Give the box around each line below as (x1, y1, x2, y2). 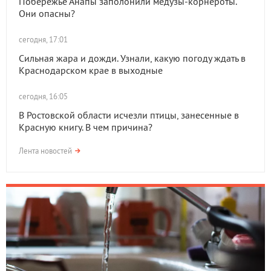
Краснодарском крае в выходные (19, 64, 163, 76)
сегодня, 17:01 (19, 34, 68, 45)
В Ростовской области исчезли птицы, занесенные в (19, 109, 239, 121)
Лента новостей (19, 146, 72, 156)
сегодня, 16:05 (19, 91, 68, 102)
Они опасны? (19, 7, 75, 19)
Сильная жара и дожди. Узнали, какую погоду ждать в (19, 52, 246, 64)
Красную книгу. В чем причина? (19, 121, 152, 133)
